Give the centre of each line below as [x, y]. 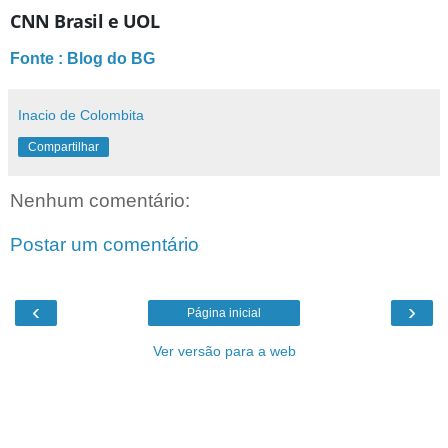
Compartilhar [63, 146]
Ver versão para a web [224, 350]
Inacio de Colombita [81, 114]
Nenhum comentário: [100, 200]
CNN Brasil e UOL [84, 21]
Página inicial [224, 312]
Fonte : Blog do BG [82, 58]
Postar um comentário [104, 244]
